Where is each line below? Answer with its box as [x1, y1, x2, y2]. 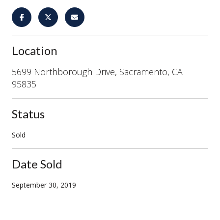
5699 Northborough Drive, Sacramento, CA [12, 65, 183, 78]
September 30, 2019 [12, 180, 76, 190]
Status [12, 106, 45, 121]
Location [12, 43, 57, 57]
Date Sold [12, 156, 62, 171]
